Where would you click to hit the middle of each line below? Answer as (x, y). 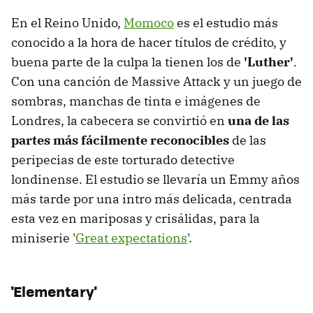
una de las (259, 120)
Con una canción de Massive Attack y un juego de (156, 81)
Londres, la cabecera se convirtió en (119, 120)
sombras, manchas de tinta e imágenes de (136, 101)
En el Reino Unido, (67, 22)
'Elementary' (54, 291)
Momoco (149, 22)
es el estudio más (226, 22)
